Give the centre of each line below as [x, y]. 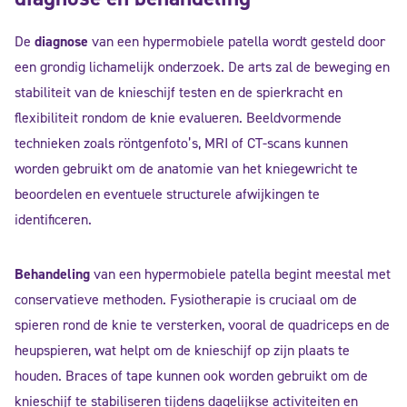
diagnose [61, 42]
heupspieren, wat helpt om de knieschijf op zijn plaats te [182, 351]
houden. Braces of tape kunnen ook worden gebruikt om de [191, 376]
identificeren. [53, 220]
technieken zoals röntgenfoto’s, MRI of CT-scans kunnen [181, 144]
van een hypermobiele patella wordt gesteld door [237, 42]
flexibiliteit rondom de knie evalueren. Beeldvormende [178, 118]
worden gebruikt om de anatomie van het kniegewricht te [186, 169]
